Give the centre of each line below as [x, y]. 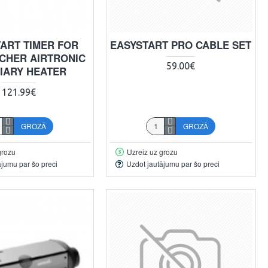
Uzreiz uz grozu [152, 151]
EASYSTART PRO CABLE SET [181, 45]
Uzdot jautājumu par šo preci [173, 164]
